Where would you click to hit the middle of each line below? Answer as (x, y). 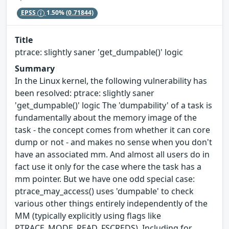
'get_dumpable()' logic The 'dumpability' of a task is (113, 106)
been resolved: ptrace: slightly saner (85, 93)
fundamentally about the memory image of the (106, 118)
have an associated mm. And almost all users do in (112, 155)
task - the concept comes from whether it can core (112, 130)
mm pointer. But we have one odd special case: (105, 179)
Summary (35, 69)
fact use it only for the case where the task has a (108, 167)
